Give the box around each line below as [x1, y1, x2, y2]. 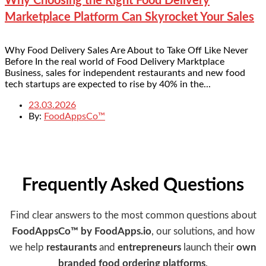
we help [9, 242, 46, 253]
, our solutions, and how [151, 226, 255, 237]
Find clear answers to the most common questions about [9, 210, 256, 221]
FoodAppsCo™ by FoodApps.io [11, 226, 151, 237]
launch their [181, 242, 234, 253]
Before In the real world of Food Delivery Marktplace [5, 57, 224, 67]
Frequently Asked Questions [22, 176, 244, 195]
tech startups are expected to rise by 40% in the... [5, 80, 211, 90]
